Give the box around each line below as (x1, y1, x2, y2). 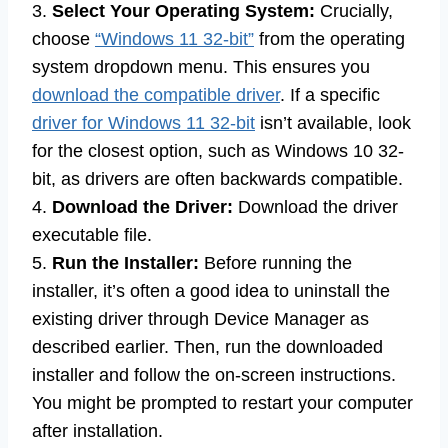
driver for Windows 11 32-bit (32, 113, 255, 134)
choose (32, 29, 95, 50)
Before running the (199, 253, 352, 274)
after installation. (32, 421, 163, 442)
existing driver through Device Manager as (32, 309, 369, 330)
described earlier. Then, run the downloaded (32, 337, 383, 358)
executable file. (32, 225, 152, 246)
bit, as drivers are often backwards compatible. (32, 169, 403, 190)
